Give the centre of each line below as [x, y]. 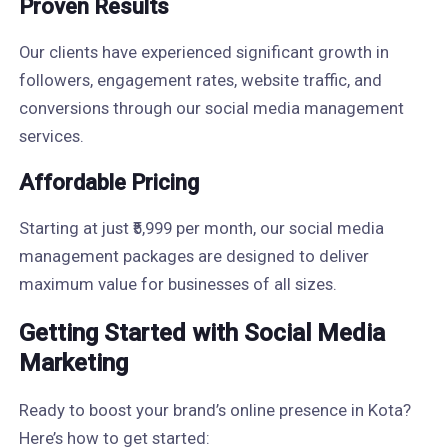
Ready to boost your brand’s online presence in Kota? [214, 410]
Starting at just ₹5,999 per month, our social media [201, 228]
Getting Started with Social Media [201, 333]
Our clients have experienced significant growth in [203, 52]
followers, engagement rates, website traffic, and [200, 80]
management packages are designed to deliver [193, 256]
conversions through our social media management [211, 108]
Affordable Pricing [108, 182]
